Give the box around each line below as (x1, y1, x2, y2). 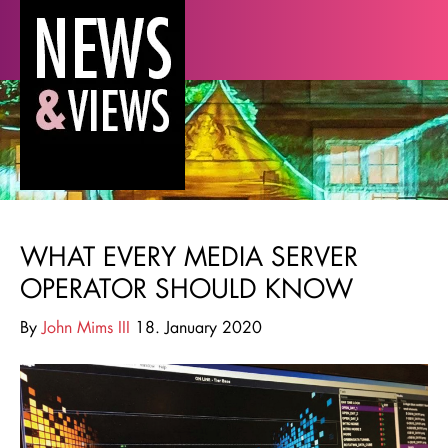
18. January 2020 (130, 316, 262, 337)
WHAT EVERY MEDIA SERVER (20, 239, 358, 273)
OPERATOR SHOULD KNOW (20, 271, 353, 305)
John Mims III (42, 316, 130, 337)
